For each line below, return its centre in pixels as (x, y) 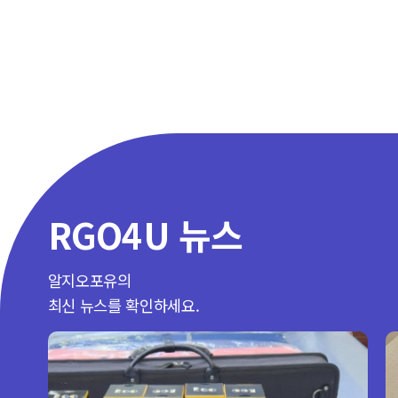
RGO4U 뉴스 (145, 235)
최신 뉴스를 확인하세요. (123, 306)
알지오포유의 (89, 281)
